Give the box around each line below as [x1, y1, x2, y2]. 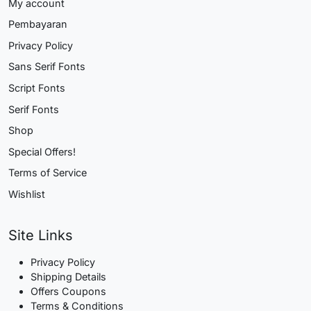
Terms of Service [8, 167, 87, 179]
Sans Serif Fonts [8, 60, 85, 73]
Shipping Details [31, 270, 106, 283]
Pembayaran [8, 18, 67, 31]
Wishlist [8, 188, 45, 201]
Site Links [8, 226, 73, 244]
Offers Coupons [31, 285, 106, 297]
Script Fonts [8, 82, 65, 94]
